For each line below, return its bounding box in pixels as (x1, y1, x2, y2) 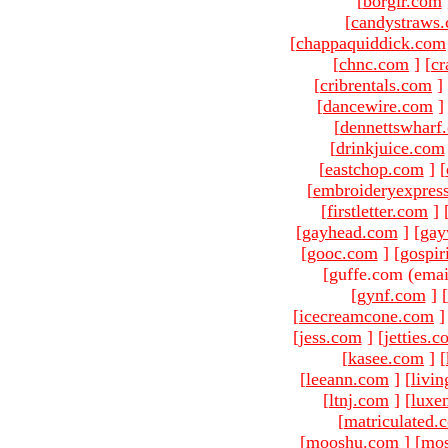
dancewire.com (323, 95, 433, 116)
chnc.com (339, 53, 409, 74)
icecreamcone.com (299, 305, 434, 326)
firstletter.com (327, 200, 428, 221)
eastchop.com (324, 158, 424, 179)
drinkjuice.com (335, 137, 445, 158)
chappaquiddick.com (296, 32, 446, 53)
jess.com (298, 326, 362, 347)
